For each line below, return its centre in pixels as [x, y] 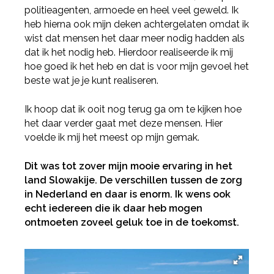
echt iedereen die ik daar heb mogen [114, 209]
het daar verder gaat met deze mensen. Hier [124, 124]
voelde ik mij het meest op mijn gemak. [112, 138]
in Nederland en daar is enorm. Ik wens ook [128, 194]
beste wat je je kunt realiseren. [92, 81]
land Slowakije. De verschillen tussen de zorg [134, 180]
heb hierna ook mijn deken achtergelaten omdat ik [137, 24]
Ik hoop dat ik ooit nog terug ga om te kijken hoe [133, 109]
